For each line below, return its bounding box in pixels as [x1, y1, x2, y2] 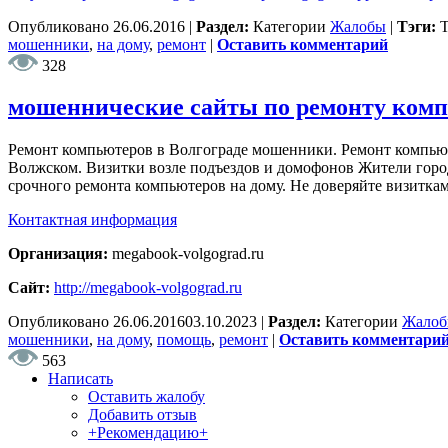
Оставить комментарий [217, 35, 388, 53]
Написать [48, 370, 113, 388]
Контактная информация [8, 211, 177, 229]
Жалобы [330, 17, 386, 35]
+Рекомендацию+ [88, 424, 208, 442]
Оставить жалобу [88, 388, 205, 406]
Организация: [8, 245, 112, 263]
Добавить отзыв [88, 406, 197, 424]
